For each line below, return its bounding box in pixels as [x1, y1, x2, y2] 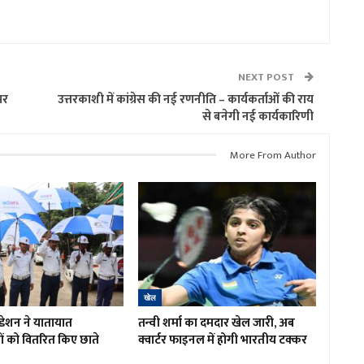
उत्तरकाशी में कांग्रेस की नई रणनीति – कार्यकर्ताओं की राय [58, 89, 314, 110]
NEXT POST [238, 67, 297, 86]
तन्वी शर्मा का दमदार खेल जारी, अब [137, 313, 295, 334]
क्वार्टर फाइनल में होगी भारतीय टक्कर [137, 330, 307, 351]
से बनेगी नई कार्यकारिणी [202, 106, 314, 127]
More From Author [230, 145, 316, 164]
